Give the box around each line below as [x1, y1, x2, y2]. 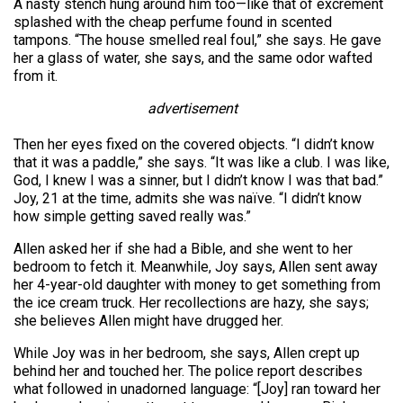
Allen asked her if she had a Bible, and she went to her [13, 240, 353, 258]
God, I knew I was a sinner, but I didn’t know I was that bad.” [13, 172, 383, 190]
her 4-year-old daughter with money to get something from [13, 276, 381, 294]
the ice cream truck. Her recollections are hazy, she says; [13, 294, 369, 312]
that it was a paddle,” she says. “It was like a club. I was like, [13, 154, 390, 172]
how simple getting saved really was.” [13, 208, 251, 226]
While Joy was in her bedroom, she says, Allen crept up [13, 345, 360, 363]
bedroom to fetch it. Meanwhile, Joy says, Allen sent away [13, 258, 378, 276]
